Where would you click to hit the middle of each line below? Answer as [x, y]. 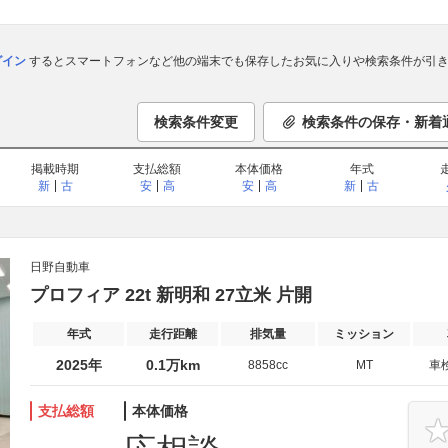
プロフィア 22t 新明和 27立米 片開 [171, 295]
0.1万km [172, 365]
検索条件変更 [196, 122]
